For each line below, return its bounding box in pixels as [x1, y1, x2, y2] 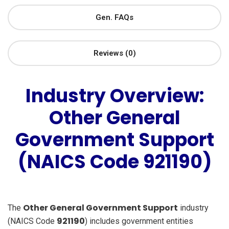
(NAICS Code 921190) [17, 148, 212, 175]
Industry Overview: [25, 82, 204, 109]
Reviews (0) [93, 48, 136, 58]
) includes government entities [85, 216, 193, 226]
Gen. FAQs [96, 12, 133, 22]
